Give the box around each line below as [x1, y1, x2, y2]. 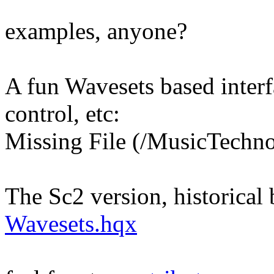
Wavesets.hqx [5, 210, 137, 237]
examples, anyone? [5, 17, 187, 44]
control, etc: [5, 100, 120, 127]
